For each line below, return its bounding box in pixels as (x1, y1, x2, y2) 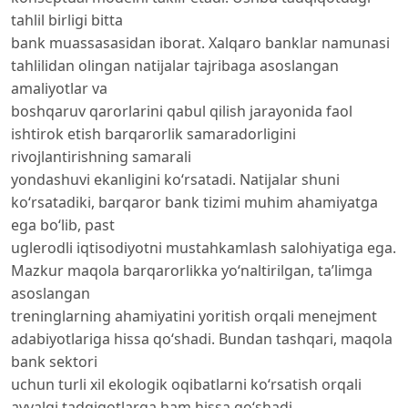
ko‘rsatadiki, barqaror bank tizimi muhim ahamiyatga (11, 192, 378, 212)
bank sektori (11, 352, 97, 372)
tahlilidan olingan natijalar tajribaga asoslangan (11, 56, 339, 76)
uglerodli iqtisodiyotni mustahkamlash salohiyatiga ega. (11, 238, 396, 258)
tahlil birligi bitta (11, 10, 123, 30)
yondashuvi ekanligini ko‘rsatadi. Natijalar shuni (11, 169, 340, 189)
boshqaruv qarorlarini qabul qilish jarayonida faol (11, 101, 352, 121)
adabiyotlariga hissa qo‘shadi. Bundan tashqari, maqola (11, 329, 393, 349)
